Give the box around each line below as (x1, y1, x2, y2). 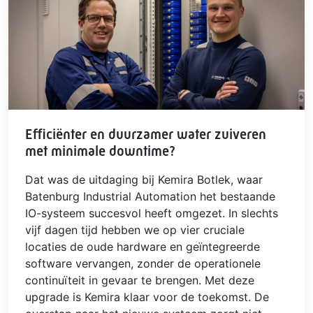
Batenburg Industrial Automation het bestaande (25, 189, 275, 204)
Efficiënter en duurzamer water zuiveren (25, 126, 266, 143)
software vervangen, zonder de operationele (25, 256, 261, 271)
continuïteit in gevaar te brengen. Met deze (25, 273, 254, 288)
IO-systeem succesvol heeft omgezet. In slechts (25, 206, 278, 221)
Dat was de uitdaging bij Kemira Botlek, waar (25, 173, 263, 187)
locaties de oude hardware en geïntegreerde (25, 240, 260, 254)
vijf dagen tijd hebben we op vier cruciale (25, 223, 245, 238)
